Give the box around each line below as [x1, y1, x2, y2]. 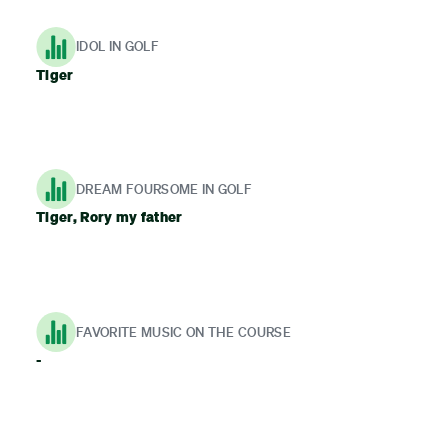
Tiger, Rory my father [36, 208, 183, 226]
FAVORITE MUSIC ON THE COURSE [76, 323, 291, 340]
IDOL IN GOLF [76, 38, 159, 55]
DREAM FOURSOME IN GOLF [76, 180, 253, 197]
